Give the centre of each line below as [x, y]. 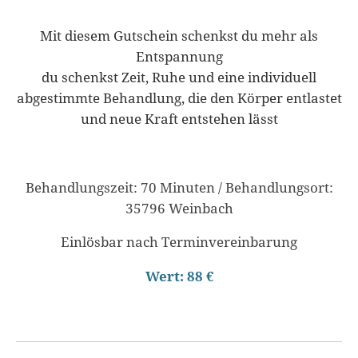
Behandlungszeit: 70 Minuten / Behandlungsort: [179, 187]
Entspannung [179, 57]
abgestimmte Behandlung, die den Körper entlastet [179, 99]
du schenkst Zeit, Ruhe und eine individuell [179, 78]
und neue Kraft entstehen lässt [179, 119]
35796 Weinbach [179, 208]
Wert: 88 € [179, 276]
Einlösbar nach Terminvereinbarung [179, 243]
